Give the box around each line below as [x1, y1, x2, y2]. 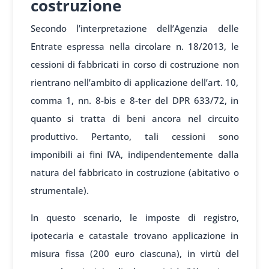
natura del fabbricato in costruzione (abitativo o [30, 166, 239, 178]
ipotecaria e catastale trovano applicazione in [30, 229, 239, 241]
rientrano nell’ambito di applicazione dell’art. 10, [30, 76, 239, 88]
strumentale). [30, 184, 89, 196]
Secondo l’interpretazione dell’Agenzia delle [30, 22, 239, 34]
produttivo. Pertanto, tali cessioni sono [30, 130, 239, 142]
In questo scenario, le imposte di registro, [30, 211, 239, 223]
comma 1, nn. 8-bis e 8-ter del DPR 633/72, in [30, 94, 239, 106]
